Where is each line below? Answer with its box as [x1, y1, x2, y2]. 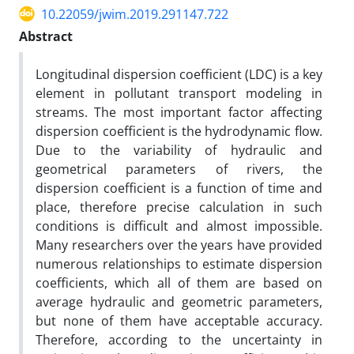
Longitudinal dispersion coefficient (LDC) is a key [36, 65, 322, 83]
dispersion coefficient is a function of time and [36, 179, 322, 197]
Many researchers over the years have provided [36, 235, 322, 254]
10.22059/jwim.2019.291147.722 [41, 5, 228, 23]
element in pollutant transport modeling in [36, 84, 322, 102]
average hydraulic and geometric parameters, [36, 292, 322, 311]
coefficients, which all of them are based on [36, 273, 322, 292]
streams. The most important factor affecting [36, 103, 322, 121]
